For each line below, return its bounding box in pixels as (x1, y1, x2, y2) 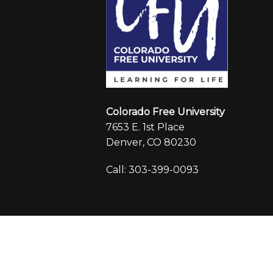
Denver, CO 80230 (106, 136, 196, 148)
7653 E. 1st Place (106, 121, 185, 133)
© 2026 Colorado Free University (106, 249, 232, 259)
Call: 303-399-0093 (106, 163, 199, 175)
